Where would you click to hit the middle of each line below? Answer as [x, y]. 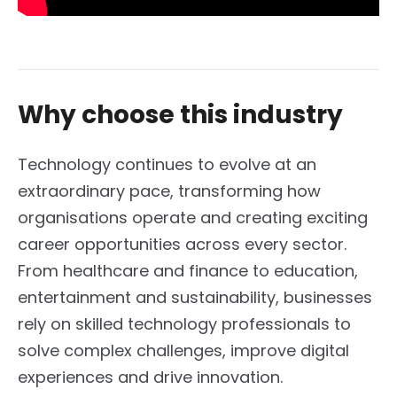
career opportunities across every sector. [182, 244]
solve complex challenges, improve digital [183, 350]
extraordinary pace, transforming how [169, 191]
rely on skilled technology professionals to [184, 323]
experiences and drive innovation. [150, 377]
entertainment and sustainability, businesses [195, 297]
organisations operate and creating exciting [193, 217]
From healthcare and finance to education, [188, 270]
